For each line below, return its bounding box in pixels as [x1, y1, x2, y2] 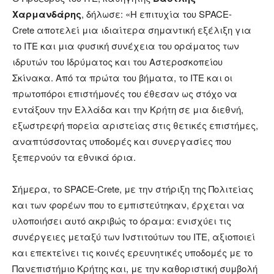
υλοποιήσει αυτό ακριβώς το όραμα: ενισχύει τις [12, 214, 231, 228]
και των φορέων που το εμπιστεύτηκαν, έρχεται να [12, 198, 245, 212]
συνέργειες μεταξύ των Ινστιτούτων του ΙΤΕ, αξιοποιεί [12, 230, 255, 243]
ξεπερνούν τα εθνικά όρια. [12, 150, 136, 164]
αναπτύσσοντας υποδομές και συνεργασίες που [12, 135, 231, 148]
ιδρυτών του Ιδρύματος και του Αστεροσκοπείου [12, 55, 223, 68]
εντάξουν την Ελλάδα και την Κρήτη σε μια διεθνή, [12, 103, 243, 116]
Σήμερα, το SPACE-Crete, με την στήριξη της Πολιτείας [12, 182, 253, 196]
